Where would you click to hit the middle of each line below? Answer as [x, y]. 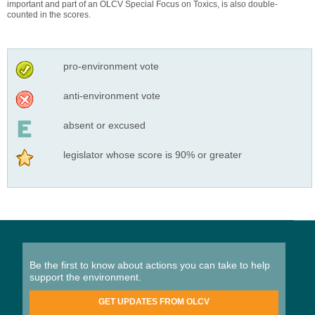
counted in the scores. [49, 14]
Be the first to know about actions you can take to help [150, 265]
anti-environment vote [111, 95]
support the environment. [85, 277]
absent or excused [104, 125]
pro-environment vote [111, 66]
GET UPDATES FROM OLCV [154, 301]
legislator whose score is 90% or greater [152, 154]
